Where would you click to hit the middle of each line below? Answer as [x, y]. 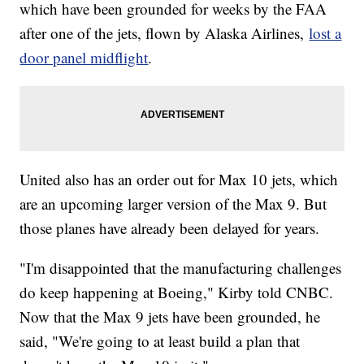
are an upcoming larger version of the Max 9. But [173, 204]
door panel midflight [84, 58]
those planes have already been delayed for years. [170, 228]
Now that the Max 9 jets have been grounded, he [170, 317]
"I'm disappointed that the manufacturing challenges [181, 268]
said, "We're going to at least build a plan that [160, 341]
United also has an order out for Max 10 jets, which [179, 180]
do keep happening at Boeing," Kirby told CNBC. [177, 292]
